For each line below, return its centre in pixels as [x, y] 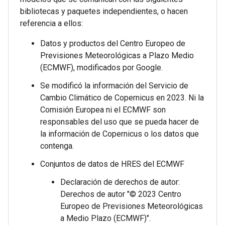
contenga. [57, 146]
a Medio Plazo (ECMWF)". [105, 218]
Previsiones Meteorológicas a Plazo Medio [117, 55]
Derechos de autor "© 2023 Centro [121, 194]
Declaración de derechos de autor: [120, 182]
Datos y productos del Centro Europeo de [113, 43]
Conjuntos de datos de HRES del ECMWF [112, 164]
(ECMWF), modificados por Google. [101, 68]
